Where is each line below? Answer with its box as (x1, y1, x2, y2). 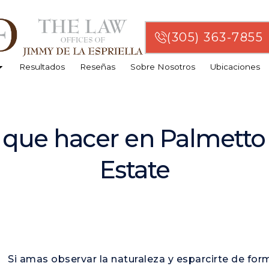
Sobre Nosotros (130, 62, 195, 72)
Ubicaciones (210, 62, 260, 72)
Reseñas (79, 62, 115, 72)
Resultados (19, 62, 65, 72)
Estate (99, 154, 170, 184)
